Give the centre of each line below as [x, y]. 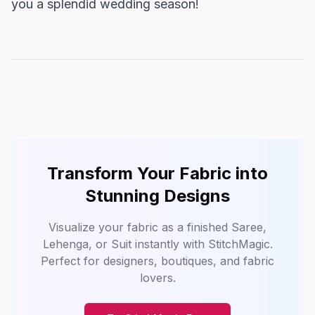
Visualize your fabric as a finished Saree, [157, 227]
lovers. [157, 278]
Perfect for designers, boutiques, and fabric [157, 261]
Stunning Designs [157, 196]
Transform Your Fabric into [157, 173]
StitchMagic [239, 244]
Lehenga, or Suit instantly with [125, 244]
